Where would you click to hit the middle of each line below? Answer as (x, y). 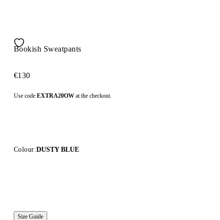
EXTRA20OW (55, 96)
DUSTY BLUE (57, 149)
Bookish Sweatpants (48, 49)
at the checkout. (93, 96)
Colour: (25, 149)
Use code (25, 96)
